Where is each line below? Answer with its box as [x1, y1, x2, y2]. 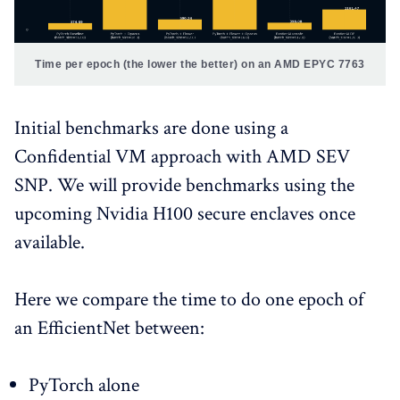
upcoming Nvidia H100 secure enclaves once [14, 201, 355, 228]
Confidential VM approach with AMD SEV [14, 144, 350, 171]
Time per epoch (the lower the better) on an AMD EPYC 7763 [35, 58, 365, 71]
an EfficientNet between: [14, 315, 204, 342]
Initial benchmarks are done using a [14, 115, 288, 142]
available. [14, 229, 85, 256]
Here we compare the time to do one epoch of [14, 287, 363, 313]
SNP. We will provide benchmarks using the [14, 172, 354, 199]
